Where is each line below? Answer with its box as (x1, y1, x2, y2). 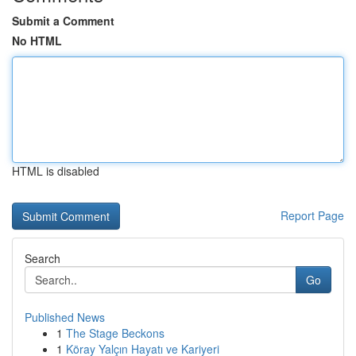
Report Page (281, 207, 344, 223)
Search (25, 250, 60, 266)
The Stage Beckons (66, 325, 164, 341)
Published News (25, 309, 105, 325)
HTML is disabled (12, 163, 99, 179)
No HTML (12, 33, 62, 48)
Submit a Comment (12, 13, 114, 29)
